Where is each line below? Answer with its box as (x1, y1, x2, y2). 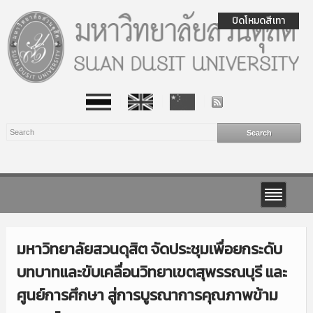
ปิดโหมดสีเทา (232, 13, 285, 28)
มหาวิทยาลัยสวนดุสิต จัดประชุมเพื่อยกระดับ (16, 237, 282, 261)
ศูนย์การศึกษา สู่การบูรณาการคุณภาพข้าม (16, 283, 278, 307)
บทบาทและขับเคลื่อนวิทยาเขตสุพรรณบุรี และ (16, 260, 287, 284)
